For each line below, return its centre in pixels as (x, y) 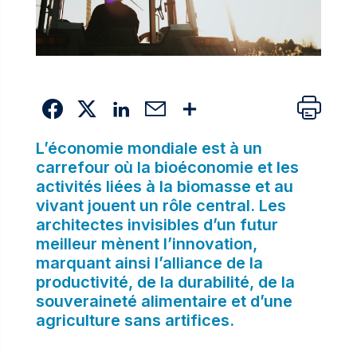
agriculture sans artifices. (135, 320)
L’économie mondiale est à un (149, 148)
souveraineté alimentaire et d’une (164, 301)
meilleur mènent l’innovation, (146, 243)
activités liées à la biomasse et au (164, 186)
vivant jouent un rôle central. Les (161, 205)
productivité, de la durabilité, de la (165, 282)
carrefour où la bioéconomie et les (167, 167)
